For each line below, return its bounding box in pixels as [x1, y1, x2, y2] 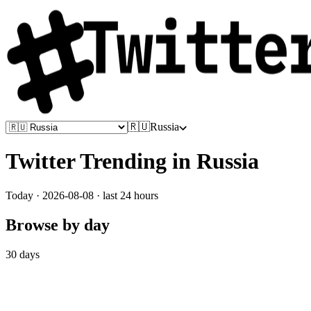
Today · [6, 189, 42, 201]
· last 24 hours [94, 189, 158, 201]
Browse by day [6, 215, 110, 234]
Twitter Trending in [6, 149, 196, 174]
